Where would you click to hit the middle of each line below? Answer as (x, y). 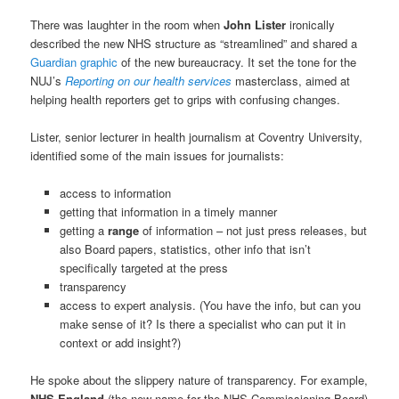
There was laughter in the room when (127, 24)
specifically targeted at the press (143, 267)
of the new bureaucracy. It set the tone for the (239, 61)
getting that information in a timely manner (168, 211)
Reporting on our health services (149, 80)
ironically (311, 24)
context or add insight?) (120, 342)
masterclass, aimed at (291, 80)
